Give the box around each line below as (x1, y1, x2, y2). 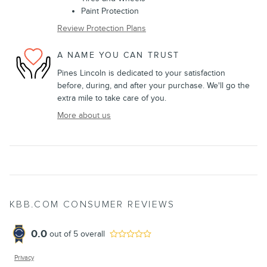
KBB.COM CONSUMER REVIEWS (10, 198, 175, 210)
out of (49, 229, 73, 240)
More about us (57, 110, 111, 120)
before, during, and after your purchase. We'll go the (57, 80, 250, 91)
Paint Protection (81, 5, 139, 16)
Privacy (14, 253, 34, 262)
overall (78, 229, 105, 240)
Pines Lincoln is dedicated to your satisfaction (57, 67, 225, 78)
